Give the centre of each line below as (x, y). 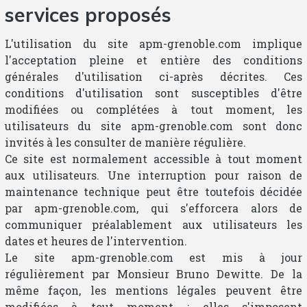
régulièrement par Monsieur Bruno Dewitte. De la (153, 273)
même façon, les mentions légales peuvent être (153, 290)
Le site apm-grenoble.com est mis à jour (153, 257)
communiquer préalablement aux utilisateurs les (153, 224)
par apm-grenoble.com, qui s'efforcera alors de (153, 208)
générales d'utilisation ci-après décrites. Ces (153, 76)
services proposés (88, 14)
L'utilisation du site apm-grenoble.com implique (153, 43)
